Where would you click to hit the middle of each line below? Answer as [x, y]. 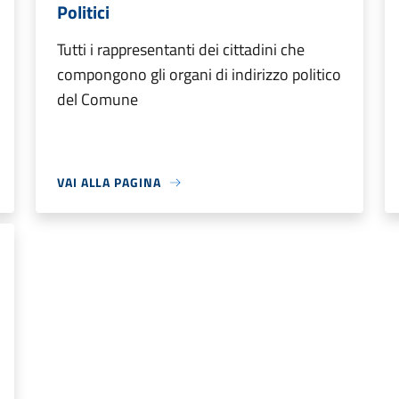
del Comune [98, 99]
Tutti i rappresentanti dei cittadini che [181, 49]
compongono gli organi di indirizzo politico [199, 74]
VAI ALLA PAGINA [109, 182]
